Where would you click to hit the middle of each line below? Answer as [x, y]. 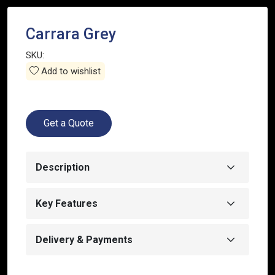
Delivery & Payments [84, 240]
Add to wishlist [70, 72]
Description [63, 168]
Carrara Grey [71, 34]
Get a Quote [69, 123]
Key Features [67, 204]
